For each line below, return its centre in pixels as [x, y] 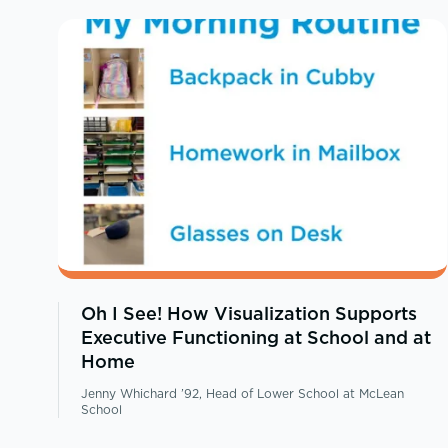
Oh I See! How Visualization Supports [248, 314]
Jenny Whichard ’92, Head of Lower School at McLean [242, 394]
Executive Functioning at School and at [255, 338]
